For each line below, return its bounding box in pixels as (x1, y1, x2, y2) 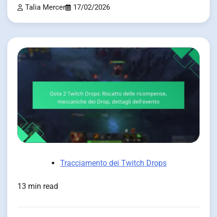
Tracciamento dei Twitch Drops (60, 158, 167, 168)
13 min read (17, 182, 58, 191)
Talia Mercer (25, 3, 65, 12)
